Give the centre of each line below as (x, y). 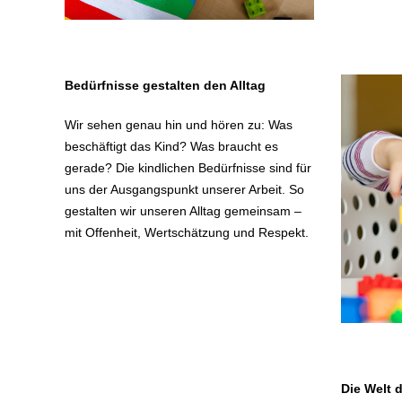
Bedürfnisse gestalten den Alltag (165, 85)
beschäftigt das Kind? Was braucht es (171, 146)
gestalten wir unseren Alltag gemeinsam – (183, 210)
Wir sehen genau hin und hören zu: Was (179, 124)
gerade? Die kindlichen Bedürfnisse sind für (188, 167)
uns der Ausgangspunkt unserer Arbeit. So (184, 189)
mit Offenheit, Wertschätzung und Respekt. (187, 232)
